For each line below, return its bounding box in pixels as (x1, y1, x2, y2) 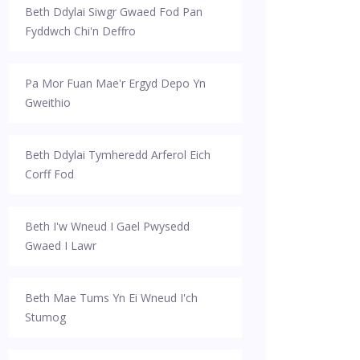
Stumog (25, 309, 66, 325)
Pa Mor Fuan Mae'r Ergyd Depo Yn (25, 75, 206, 91)
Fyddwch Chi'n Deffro (25, 22, 136, 39)
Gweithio (25, 94, 71, 110)
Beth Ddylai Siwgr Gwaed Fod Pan (25, 3, 202, 19)
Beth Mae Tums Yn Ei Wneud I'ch (25, 289, 198, 305)
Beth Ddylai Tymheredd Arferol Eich (25, 146, 211, 162)
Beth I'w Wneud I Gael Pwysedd (25, 218, 190, 234)
